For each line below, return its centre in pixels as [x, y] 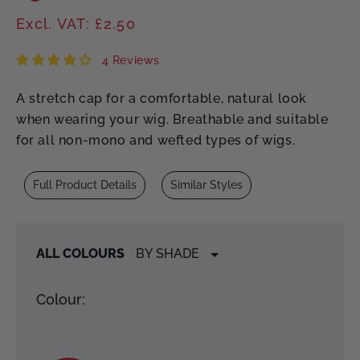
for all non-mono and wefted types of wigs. [156, 140]
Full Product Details [85, 185]
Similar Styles [207, 185]
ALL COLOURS [80, 253]
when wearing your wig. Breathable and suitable [172, 119]
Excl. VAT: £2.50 [76, 23]
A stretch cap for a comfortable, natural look [162, 98]
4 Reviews [131, 60]
